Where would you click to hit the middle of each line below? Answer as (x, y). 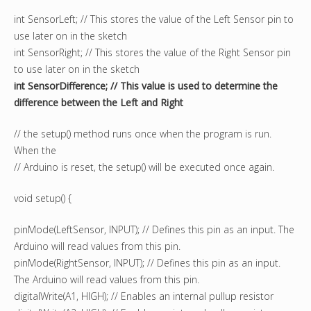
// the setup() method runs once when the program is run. (143, 134)
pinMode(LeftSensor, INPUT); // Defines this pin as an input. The (154, 230)
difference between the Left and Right (99, 103)
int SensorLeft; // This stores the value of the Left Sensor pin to (154, 19)
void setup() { (43, 199)
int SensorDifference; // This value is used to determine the (146, 86)
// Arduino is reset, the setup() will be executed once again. (144, 167)
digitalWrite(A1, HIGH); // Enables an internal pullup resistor (144, 296)
